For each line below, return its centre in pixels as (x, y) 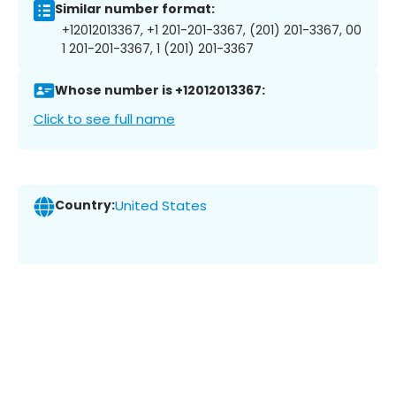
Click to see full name (104, 118)
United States (161, 206)
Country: (85, 206)
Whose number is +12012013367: (160, 91)
